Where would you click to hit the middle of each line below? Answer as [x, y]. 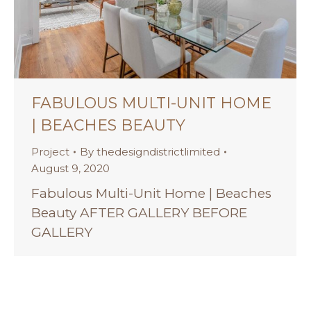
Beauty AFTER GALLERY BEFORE [139, 213]
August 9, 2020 [70, 169]
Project [50, 152]
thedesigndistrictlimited [158, 152]
